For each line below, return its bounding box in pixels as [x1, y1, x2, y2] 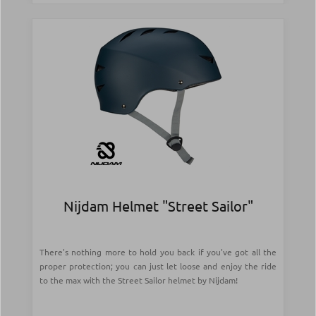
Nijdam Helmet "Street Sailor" [63, 197, 253, 215]
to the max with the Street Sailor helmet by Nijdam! [39, 274, 238, 286]
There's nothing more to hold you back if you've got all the [39, 246, 276, 258]
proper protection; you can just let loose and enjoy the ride [39, 260, 276, 272]
